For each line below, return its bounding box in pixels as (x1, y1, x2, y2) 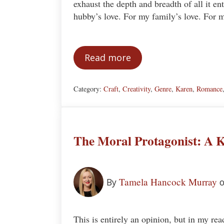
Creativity (122, 83, 150, 93)
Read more (84, 51, 131, 64)
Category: (73, 83, 103, 93)
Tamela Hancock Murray (118, 175, 217, 188)
